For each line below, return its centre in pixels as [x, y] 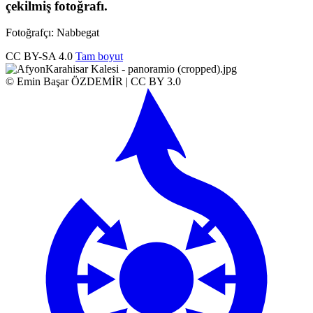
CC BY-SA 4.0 [39, 57]
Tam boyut [99, 57]
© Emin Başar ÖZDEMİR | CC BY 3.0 [93, 82]
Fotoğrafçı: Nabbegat [52, 33]
